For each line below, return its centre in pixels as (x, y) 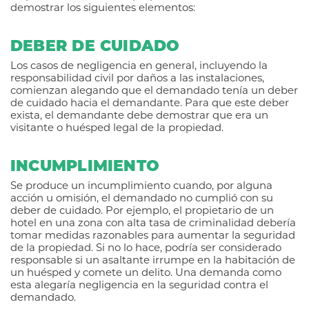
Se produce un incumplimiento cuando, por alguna (141, 187)
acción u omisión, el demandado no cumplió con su (142, 199)
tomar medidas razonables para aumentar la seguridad (153, 237)
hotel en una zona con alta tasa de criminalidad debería (153, 224)
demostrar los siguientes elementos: (103, 9)
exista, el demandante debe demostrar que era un (139, 117)
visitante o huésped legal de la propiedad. (117, 129)
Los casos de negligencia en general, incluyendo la (139, 67)
